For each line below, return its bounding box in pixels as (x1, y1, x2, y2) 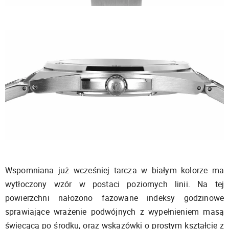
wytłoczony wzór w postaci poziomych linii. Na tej (5, 178, 224, 190)
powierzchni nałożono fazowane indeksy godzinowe (5, 192, 224, 203)
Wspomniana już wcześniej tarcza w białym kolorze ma (5, 164, 224, 176)
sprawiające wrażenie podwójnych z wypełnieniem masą (5, 205, 224, 217)
